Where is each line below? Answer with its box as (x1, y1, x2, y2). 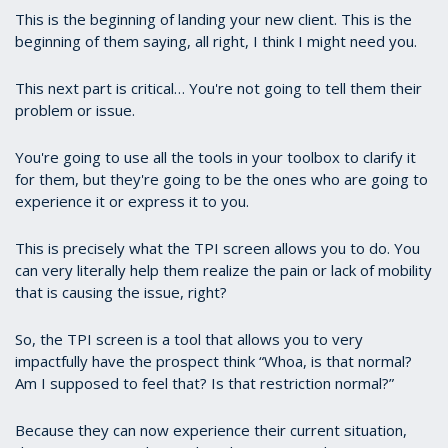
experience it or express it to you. (15, 191, 249, 212)
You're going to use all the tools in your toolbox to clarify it (15, 147, 416, 168)
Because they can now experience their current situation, (15, 420, 407, 441)
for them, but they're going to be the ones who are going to (15, 169, 428, 190)
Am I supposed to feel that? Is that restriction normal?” (15, 373, 398, 394)
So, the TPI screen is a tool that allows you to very (15, 329, 363, 350)
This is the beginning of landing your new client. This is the (15, 9, 412, 30)
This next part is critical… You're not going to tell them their (15, 78, 422, 99)
